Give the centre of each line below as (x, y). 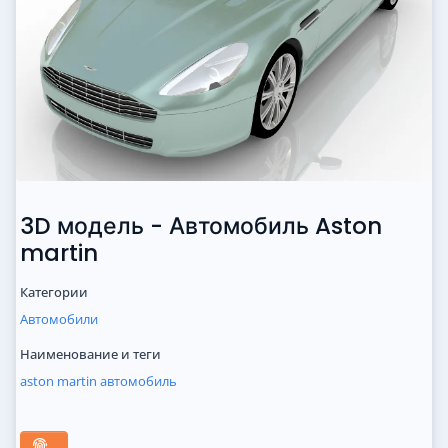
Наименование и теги (90, 354)
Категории (54, 292)
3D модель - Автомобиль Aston (201, 226)
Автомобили (59, 319)
